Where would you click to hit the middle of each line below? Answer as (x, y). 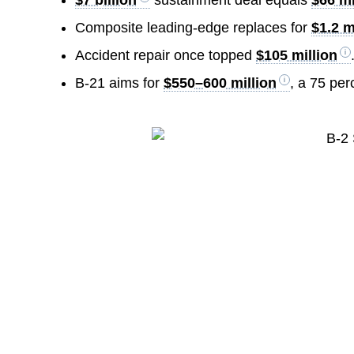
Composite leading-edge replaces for (194, 27)
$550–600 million (220, 83)
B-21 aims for (120, 83)
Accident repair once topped (166, 55)
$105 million (297, 55)
